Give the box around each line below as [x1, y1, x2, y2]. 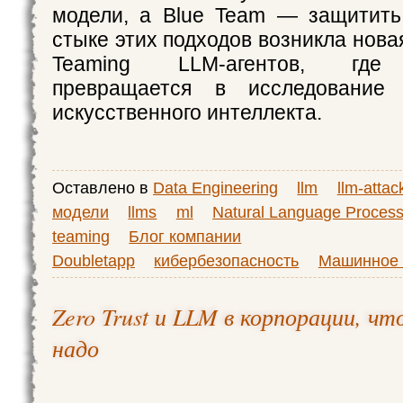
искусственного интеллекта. [52, 101, 322, 124]
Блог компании [129, 227, 242, 246]
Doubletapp [52, 251, 135, 270]
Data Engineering [153, 178, 278, 197]
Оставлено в [52, 178, 153, 197]
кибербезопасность [154, 251, 300, 270]
